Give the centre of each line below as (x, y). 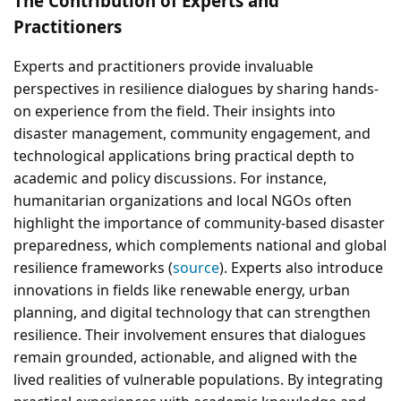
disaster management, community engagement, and (192, 134)
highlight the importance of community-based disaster (199, 223)
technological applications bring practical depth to (184, 156)
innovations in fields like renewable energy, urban (182, 290)
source (196, 268)
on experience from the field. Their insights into (175, 111)
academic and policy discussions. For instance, (170, 179)
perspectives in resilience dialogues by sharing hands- (196, 89)
